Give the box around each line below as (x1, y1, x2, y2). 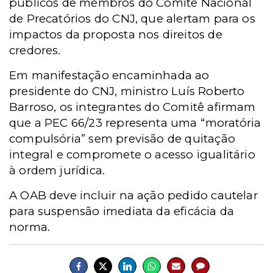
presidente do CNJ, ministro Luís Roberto (9, 84, 245, 99)
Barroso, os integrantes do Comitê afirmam (9, 100, 256, 115)
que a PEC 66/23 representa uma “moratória (9, 116, 261, 130)
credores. (9, 43, 61, 58)
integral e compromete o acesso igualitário (9, 147, 255, 162)
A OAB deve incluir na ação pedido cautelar (9, 188, 258, 203)
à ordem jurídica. (9, 163, 105, 178)
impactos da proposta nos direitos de (9, 27, 222, 42)
